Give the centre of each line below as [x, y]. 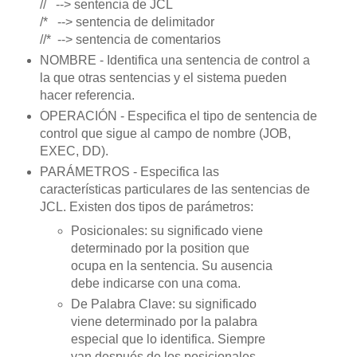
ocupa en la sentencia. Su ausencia [172, 266]
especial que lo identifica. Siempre [169, 339]
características [80, 190]
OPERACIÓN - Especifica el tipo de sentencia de [178, 116]
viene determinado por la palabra [165, 321]
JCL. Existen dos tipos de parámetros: [146, 207]
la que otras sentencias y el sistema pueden [163, 78]
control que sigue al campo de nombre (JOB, [165, 134]
